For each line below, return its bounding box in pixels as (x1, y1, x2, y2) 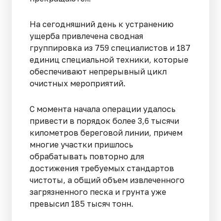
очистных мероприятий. (30, 78, 127, 88)
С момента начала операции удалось (30, 104, 176, 114)
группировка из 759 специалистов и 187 (30, 42, 190, 53)
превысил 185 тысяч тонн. (30, 198, 135, 209)
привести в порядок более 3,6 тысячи (30, 115, 179, 126)
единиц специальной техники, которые (30, 54, 188, 65)
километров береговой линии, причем (30, 127, 183, 138)
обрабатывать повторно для (30, 151, 144, 161)
